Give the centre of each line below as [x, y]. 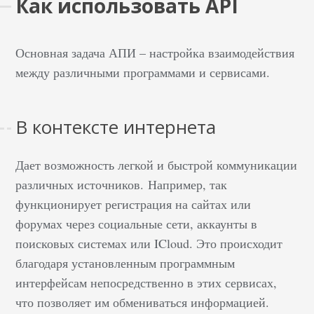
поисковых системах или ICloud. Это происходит [149, 243]
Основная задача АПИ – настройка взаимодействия [155, 53]
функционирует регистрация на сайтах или [134, 204]
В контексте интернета [116, 127]
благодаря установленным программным [125, 263]
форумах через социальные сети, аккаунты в [137, 224]
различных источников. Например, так [122, 184]
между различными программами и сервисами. [145, 72]
